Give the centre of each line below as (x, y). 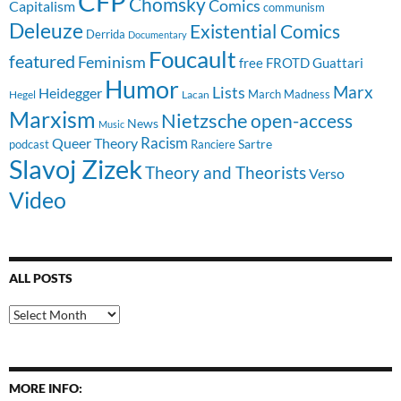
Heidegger (70, 93)
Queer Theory (95, 143)
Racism (164, 143)
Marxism (52, 119)
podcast (29, 145)
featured (42, 61)
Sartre (255, 144)
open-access (302, 121)
